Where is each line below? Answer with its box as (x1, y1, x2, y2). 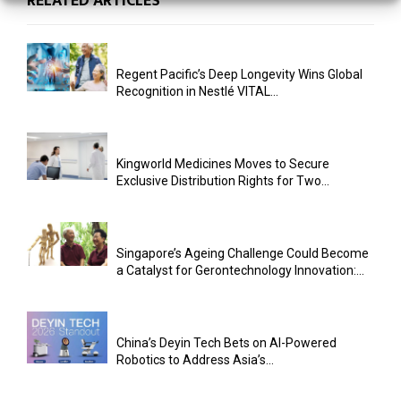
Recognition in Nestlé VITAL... (116, 84, 278, 99)
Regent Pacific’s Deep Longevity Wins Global (116, 67, 363, 82)
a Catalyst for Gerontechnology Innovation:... (116, 263, 364, 278)
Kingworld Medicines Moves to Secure (116, 157, 329, 172)
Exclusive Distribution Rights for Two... (116, 174, 329, 189)
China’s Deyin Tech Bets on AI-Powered (116, 336, 337, 351)
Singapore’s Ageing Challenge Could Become (116, 246, 369, 261)
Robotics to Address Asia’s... (116, 353, 274, 368)
